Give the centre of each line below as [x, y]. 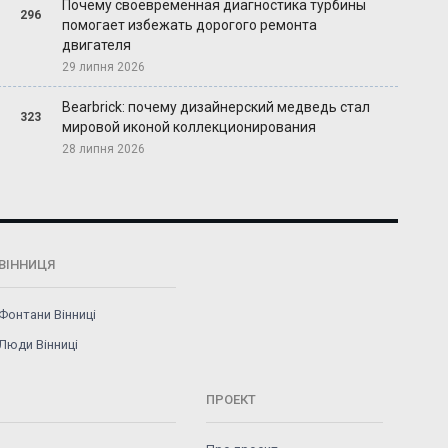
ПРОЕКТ [230, 400]
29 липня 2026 [104, 67]
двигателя [97, 45]
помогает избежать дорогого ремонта [190, 25]
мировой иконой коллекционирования [189, 127]
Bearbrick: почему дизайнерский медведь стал [216, 107]
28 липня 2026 [104, 149]
